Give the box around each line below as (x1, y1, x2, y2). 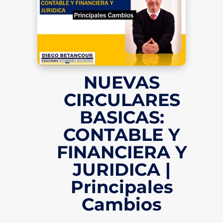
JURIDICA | (73, 159, 171, 181)
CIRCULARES (63, 89, 180, 111)
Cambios (82, 194, 162, 216)
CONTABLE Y (63, 124, 181, 146)
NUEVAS (84, 72, 160, 94)
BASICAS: (79, 107, 164, 128)
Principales (70, 176, 173, 198)
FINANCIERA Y (56, 141, 187, 163)
